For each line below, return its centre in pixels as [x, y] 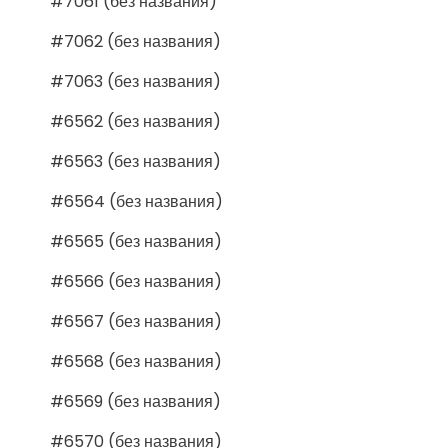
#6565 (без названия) [136, 241]
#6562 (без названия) [135, 121]
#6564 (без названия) [136, 201]
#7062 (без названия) [135, 41]
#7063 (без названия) [135, 81]
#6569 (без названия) [135, 401]
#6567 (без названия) [136, 321]
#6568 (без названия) [136, 361]
